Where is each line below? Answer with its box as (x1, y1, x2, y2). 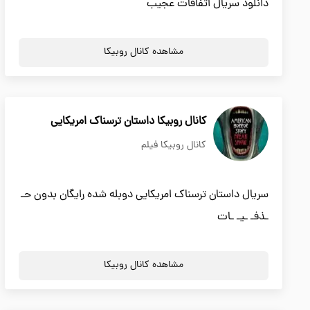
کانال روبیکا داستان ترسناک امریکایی (51, 113, 206, 130)
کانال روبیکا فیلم (141, 138, 206, 153)
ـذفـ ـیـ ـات (217, 209, 268, 226)
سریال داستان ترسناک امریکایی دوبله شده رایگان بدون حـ (21, 187, 268, 203)
